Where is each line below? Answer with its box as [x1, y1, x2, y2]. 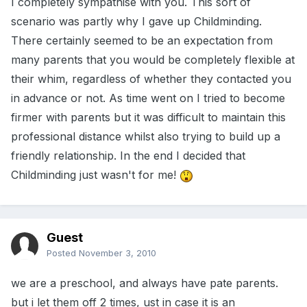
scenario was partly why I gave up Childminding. [11, 14, 262, 29]
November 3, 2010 [79, 247, 156, 259]
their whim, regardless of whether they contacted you [11, 72, 291, 86]
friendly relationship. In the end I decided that [11, 149, 245, 163]
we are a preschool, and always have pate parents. [11, 276, 278, 291]
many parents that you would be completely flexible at [11, 53, 295, 67]
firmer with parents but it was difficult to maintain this [11, 110, 286, 125]
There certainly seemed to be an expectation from [11, 34, 273, 48]
